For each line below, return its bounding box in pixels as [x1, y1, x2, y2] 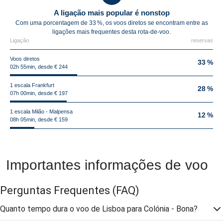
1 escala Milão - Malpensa [10, 109, 73, 114]
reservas [191, 37, 213, 43]
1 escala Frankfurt [10, 82, 54, 88]
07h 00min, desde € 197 [10, 90, 68, 96]
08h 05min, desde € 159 [10, 116, 68, 122]
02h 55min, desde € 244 [10, 64, 68, 70]
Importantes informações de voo [6, 157, 208, 173]
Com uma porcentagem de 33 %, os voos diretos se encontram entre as [15, 19, 208, 26]
